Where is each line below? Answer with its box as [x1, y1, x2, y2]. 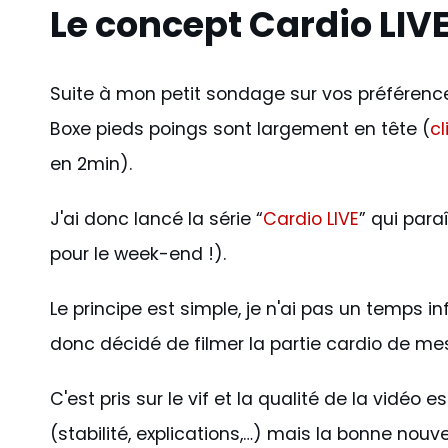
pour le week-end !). [50, 242, 226, 267]
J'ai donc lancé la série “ [50, 207, 263, 232]
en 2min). [50, 152, 132, 177]
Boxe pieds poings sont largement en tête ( [50, 117, 430, 142]
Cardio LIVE [263, 207, 359, 232]
